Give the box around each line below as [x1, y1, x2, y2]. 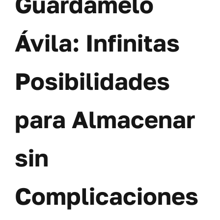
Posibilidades [15, 66, 170, 95]
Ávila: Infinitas [15, 28, 180, 57]
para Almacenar [15, 105, 195, 134]
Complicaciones [15, 181, 198, 210]
